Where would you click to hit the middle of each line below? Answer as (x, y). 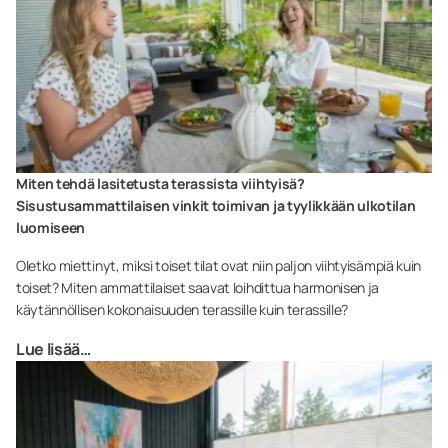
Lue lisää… (53, 349)
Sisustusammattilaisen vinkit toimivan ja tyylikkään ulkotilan (216, 206)
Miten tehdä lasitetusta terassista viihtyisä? (160, 184)
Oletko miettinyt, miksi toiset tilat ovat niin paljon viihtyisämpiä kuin (218, 266)
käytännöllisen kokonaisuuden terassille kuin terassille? (182, 310)
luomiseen (51, 228)
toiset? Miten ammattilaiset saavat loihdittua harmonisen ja (198, 288)
